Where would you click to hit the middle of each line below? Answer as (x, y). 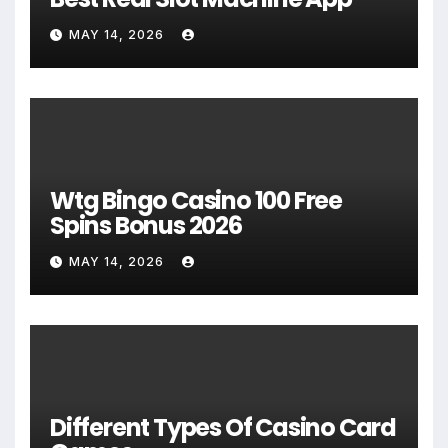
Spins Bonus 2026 (146, 226)
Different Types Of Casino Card (223, 428)
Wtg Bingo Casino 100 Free (196, 201)
